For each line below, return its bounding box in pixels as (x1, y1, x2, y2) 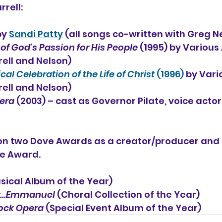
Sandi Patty (9, 28, 63, 40)
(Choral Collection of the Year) (57, 188, 200, 201)
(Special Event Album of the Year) (44, 202, 201, 214)
